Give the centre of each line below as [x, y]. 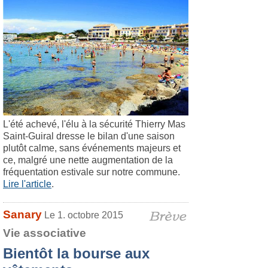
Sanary [22, 214]
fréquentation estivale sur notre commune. [92, 172]
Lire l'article [27, 184]
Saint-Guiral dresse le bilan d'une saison [89, 136]
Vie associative [45, 233]
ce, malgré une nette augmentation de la [88, 160]
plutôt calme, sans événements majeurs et [92, 148]
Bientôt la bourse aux [76, 253]
